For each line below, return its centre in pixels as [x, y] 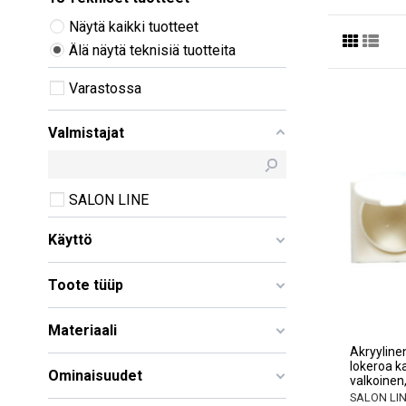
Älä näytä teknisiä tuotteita [152, 50]
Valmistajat [86, 132]
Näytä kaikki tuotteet [134, 26]
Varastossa [105, 88]
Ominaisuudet [95, 376]
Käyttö [70, 240]
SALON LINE [109, 200]
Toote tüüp [86, 285]
